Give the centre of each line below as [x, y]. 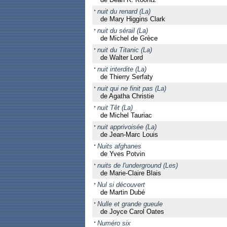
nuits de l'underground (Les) [137, 165]
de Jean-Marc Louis [129, 135]
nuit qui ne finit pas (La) [131, 88]
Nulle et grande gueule [130, 204]
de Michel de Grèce [129, 38]
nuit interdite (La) [122, 69]
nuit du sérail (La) [122, 31]
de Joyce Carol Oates [132, 212]
